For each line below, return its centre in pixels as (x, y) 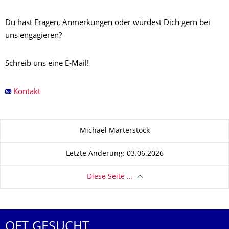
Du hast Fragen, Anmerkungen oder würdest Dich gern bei (108, 23)
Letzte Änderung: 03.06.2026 (114, 154)
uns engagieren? (33, 36)
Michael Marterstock (114, 131)
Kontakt (27, 92)
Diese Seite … (109, 177)
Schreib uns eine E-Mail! (47, 64)
